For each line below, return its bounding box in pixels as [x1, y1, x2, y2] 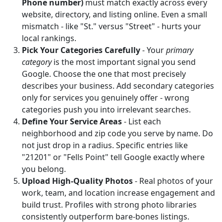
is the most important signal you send [52, 56, 196, 67]
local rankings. [22, 33, 76, 44]
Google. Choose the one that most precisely [22, 68, 186, 79]
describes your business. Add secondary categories [22, 80, 214, 91]
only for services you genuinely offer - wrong [22, 92, 189, 103]
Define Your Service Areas [22, 116, 122, 127]
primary [166, 45, 193, 55]
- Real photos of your [133, 175, 213, 186]
